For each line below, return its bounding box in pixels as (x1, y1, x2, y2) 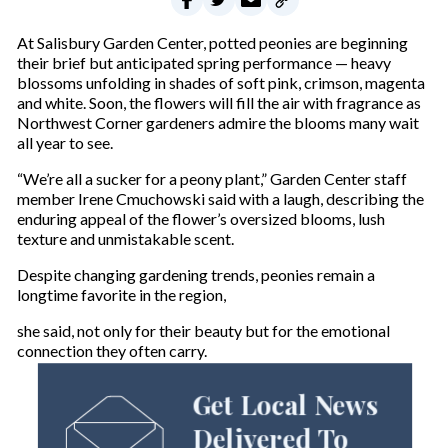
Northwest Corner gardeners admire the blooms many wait (16, 113, 419, 133)
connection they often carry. (16, 341, 207, 361)
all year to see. (16, 133, 113, 153)
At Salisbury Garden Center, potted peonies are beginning (16, 33, 408, 53)
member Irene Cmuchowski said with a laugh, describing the (16, 189, 424, 209)
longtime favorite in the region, (16, 285, 226, 305)
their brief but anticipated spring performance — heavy (16, 53, 391, 73)
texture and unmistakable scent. (16, 229, 234, 249)
